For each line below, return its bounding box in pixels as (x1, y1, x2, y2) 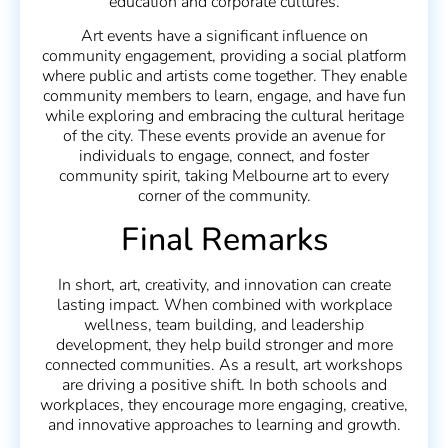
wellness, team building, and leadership (84, 313, 364, 336)
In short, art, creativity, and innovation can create (57, 273, 391, 296)
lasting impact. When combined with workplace (56, 293, 392, 316)
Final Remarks (120, 217, 328, 261)
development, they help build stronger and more (55, 333, 393, 356)
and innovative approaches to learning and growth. (47, 413, 401, 436)
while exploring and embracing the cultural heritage (44, 105, 404, 128)
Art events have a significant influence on (80, 25, 368, 48)
